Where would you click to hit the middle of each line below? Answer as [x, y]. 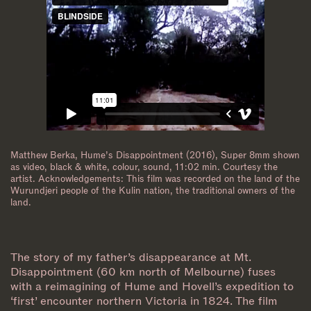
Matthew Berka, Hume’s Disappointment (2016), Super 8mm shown [155, 155]
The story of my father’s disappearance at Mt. [131, 257]
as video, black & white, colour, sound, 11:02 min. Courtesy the [144, 167]
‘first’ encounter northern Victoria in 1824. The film [144, 301]
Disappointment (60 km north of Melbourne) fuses [143, 271]
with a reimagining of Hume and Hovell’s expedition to [152, 286]
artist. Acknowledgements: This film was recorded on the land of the [155, 178]
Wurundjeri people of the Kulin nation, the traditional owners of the [153, 190]
